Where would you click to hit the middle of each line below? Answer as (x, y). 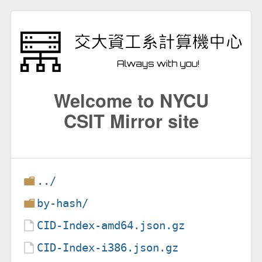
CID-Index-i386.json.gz (108, 247)
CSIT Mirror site (131, 120)
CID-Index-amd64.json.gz (111, 225)
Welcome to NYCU (131, 100)
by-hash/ (63, 203)
